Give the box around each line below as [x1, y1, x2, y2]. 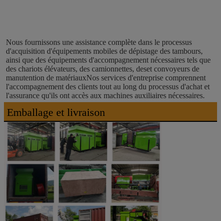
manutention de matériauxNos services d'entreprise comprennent [6, 74, 206, 82]
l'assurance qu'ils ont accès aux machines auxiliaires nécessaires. [6, 91, 205, 100]
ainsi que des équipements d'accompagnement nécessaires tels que [6, 56, 211, 65]
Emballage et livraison [7, 106, 105, 119]
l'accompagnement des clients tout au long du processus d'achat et [6, 82, 210, 91]
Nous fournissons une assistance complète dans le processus [6, 38, 192, 47]
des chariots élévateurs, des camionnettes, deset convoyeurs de [6, 65, 199, 74]
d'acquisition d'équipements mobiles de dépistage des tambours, [6, 47, 203, 56]
